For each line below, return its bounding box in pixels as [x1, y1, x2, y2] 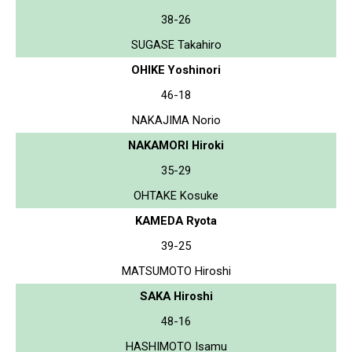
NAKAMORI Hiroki [128, 137, 224, 152]
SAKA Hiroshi [139, 288, 213, 303]
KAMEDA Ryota [135, 213, 217, 228]
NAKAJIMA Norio [131, 112, 221, 127]
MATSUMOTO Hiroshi [121, 263, 231, 278]
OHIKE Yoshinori [131, 62, 221, 77]
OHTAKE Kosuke [134, 188, 218, 203]
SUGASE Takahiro [130, 37, 222, 52]
